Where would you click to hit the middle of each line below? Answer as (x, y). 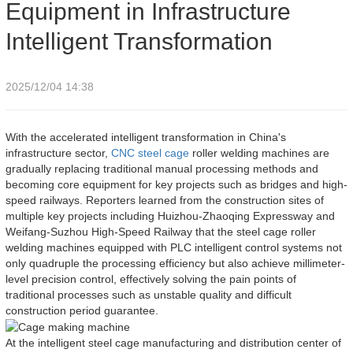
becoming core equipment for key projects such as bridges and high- (176, 184)
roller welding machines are (259, 152)
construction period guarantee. (82, 310)
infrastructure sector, (58, 152)
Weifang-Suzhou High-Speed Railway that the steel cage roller (161, 231)
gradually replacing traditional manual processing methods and (162, 168)
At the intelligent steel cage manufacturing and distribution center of (173, 343)
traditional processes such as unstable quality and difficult (149, 294)
